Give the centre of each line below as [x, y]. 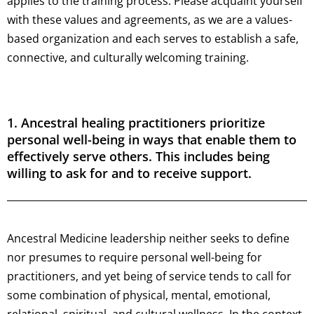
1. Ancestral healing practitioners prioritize [136, 123]
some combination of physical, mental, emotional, [139, 295]
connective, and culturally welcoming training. [128, 58]
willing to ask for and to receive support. [129, 173]
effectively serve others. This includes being [138, 157]
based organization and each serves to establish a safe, [153, 39]
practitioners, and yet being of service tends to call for [149, 277]
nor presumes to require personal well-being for [135, 258]
